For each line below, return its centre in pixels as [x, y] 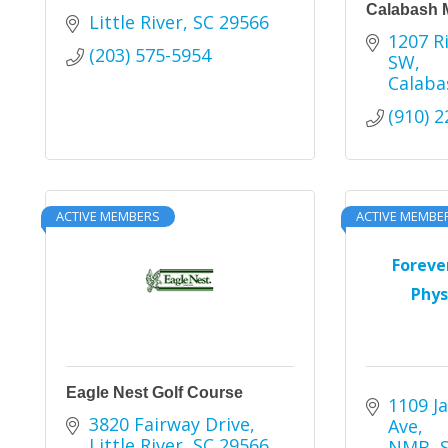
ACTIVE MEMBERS [108, 216]
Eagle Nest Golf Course [154, 392]
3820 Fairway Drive [169, 424]
